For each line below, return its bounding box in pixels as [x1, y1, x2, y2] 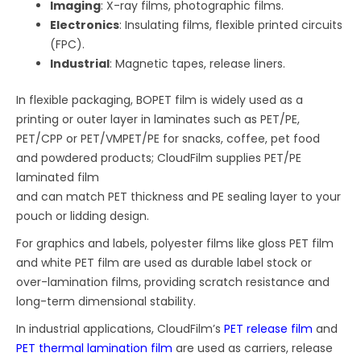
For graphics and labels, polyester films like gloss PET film [16, 235, 334, 252]
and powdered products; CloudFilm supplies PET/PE [16, 150, 302, 167]
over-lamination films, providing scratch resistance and [16, 274, 330, 291]
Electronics [50, 17, 120, 34]
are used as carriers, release [176, 340, 334, 357]
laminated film [16, 169, 100, 186]
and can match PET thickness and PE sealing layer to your [16, 189, 342, 205]
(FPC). [50, 36, 85, 53]
